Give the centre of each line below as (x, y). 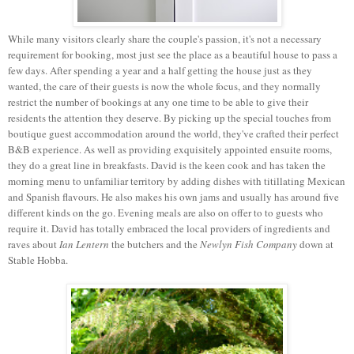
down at (315, 244)
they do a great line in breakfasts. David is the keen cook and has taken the (167, 165)
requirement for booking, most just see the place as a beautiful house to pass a (173, 54)
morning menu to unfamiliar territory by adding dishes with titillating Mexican (177, 181)
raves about (34, 244)
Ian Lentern (84, 244)
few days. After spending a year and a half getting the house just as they (160, 70)
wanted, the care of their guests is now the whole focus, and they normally (164, 86)
